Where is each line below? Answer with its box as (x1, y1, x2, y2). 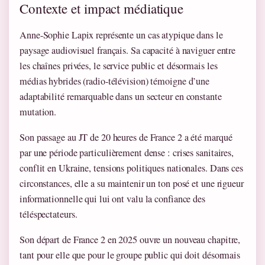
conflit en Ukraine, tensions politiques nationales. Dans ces (20, 161, 243, 174)
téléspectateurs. (20, 207, 77, 221)
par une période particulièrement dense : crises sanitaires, (20, 146, 234, 159)
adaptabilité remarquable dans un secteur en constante (20, 89, 222, 103)
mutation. (20, 105, 57, 118)
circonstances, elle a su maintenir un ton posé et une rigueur (20, 176, 244, 190)
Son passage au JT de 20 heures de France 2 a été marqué (20, 130, 232, 144)
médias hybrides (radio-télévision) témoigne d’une (20, 74, 210, 88)
